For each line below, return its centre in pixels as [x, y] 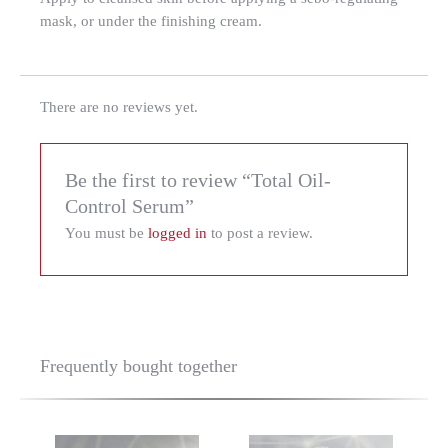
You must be [107, 232]
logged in [178, 232]
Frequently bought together [138, 365]
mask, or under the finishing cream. [151, 20]
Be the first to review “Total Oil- [198, 180]
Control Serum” [130, 206]
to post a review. [260, 232]
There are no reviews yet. [119, 107]
